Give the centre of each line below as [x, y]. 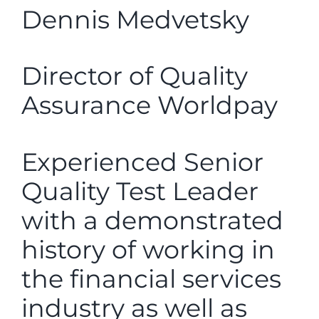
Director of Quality [135, 76]
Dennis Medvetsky [135, 20]
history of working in [148, 249]
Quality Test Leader [140, 191]
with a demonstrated [152, 220]
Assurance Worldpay [150, 105]
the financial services [151, 278]
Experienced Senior [142, 162]
